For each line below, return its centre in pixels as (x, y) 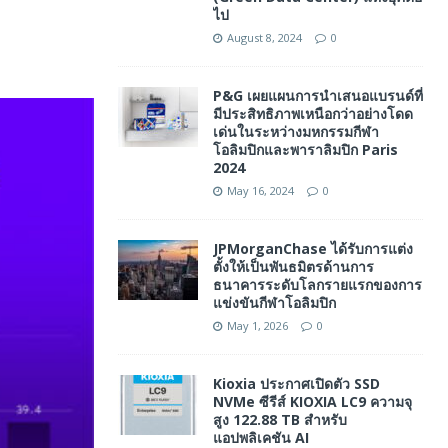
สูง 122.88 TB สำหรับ (279, 419)
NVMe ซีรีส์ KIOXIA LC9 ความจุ (312, 401)
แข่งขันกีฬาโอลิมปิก (274, 302)
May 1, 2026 (257, 325)
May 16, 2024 (260, 190)
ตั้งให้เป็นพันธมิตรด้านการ (293, 266)
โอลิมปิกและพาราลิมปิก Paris (305, 149)
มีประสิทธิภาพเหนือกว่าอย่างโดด (312, 113)
